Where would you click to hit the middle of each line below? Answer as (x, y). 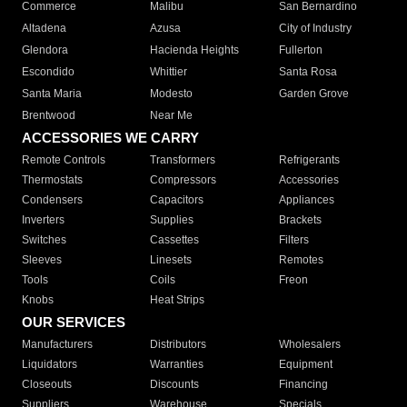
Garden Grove (313, 94)
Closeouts (47, 385)
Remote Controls (64, 160)
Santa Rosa (308, 72)
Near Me (172, 116)
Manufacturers (57, 345)
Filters (293, 240)
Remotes (301, 260)
